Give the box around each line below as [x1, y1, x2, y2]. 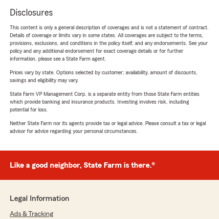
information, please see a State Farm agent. [10, 56, 106, 62]
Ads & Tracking [10, 211, 53, 218]
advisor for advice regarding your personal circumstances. [10, 128, 138, 134]
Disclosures [10, 8, 53, 18]
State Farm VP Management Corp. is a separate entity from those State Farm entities [10, 91, 199, 97]
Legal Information [10, 195, 69, 203]
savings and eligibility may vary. [10, 77, 79, 84]
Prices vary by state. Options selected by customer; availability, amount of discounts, [10, 69, 197, 76]
